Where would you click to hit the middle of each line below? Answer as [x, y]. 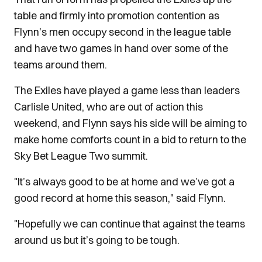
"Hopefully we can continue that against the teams [130, 224]
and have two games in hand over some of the [121, 48]
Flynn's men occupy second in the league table [123, 32]
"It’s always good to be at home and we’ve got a [124, 182]
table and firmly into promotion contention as [117, 15]
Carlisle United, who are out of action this [108, 107]
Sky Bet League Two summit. [81, 156]
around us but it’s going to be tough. [97, 240]
